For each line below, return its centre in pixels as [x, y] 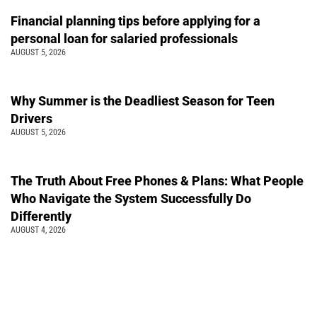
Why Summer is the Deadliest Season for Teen [143, 100]
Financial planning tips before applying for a [136, 21]
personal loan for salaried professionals [127, 38]
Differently [41, 216]
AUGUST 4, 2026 [38, 230]
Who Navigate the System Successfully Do [131, 198]
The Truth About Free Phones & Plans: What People [157, 180]
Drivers [31, 118]
